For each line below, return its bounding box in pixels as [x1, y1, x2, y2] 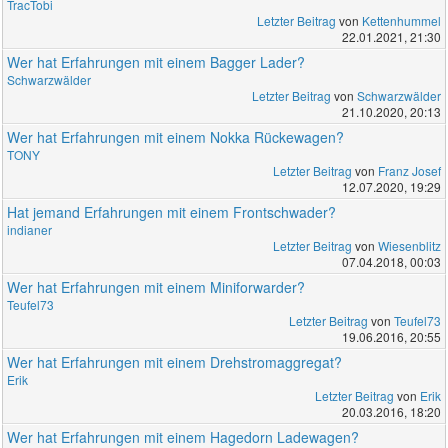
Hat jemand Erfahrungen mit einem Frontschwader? [7, 202, 337, 223]
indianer [7, 221, 53, 239]
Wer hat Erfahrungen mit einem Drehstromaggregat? [7, 352, 343, 373]
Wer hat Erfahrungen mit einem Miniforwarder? [7, 277, 306, 298]
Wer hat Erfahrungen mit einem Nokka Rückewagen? [7, 127, 345, 148]
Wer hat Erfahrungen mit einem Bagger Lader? [7, 52, 306, 73]
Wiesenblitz [377, 237, 441, 255]
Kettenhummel [361, 12, 441, 30]
